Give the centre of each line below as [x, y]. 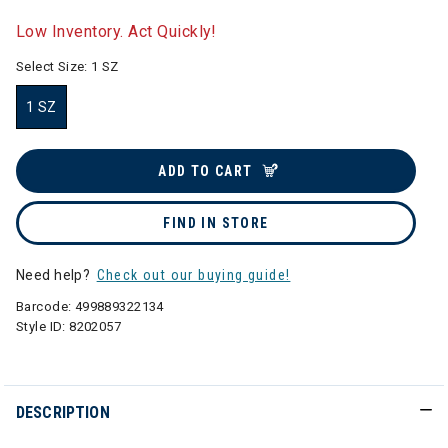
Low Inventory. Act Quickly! [116, 31]
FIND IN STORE [216, 223]
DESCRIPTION [63, 412]
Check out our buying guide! [193, 275]
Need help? [55, 275]
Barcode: [45, 306]
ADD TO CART [205, 171]
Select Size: [54, 66]
